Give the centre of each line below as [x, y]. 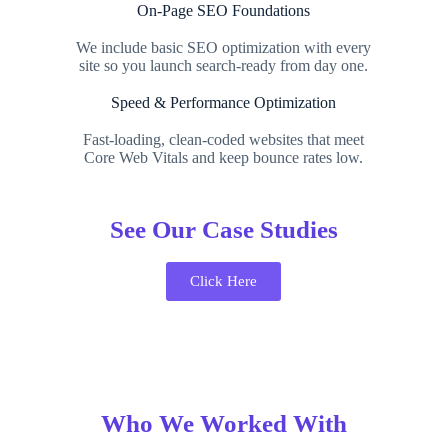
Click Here [224, 281]
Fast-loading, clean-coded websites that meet [224, 139]
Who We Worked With [223, 423]
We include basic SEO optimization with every [224, 47]
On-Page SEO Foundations [224, 10]
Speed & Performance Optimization [224, 102]
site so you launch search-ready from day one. [224, 65]
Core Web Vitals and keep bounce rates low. [224, 157]
